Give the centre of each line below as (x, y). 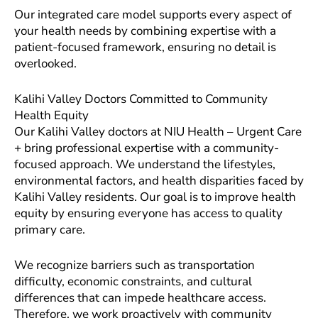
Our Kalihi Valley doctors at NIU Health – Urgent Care (158, 131)
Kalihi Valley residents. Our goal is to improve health (155, 197)
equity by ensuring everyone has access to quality (148, 213)
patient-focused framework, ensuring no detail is (145, 47)
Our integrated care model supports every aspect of (153, 14)
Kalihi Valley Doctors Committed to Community (141, 99)
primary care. (50, 229)
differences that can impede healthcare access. (140, 298)
